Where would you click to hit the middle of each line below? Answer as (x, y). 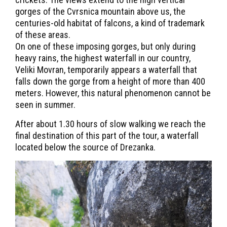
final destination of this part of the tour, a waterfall (107, 136)
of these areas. (43, 35)
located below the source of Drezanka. (85, 147)
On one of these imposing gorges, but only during (105, 47)
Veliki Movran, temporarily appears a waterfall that (106, 70)
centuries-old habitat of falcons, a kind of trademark (110, 23)
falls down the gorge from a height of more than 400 (110, 82)
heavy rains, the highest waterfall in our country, (103, 58)
